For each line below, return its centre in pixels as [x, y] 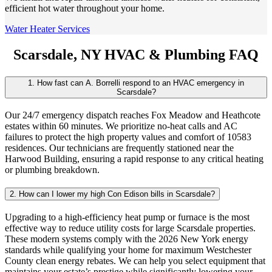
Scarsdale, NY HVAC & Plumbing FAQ [136, 55]
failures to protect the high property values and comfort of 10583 [128, 137]
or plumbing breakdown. [52, 169]
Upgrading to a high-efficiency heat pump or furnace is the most [127, 217]
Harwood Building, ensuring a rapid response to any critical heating [134, 158]
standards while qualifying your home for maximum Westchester [128, 250]
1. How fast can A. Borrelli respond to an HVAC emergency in [136, 83]
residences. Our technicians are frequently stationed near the [119, 148]
